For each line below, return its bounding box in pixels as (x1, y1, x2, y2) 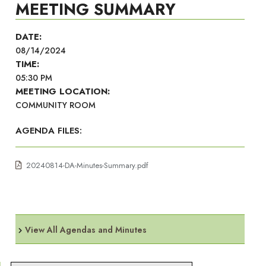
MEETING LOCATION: (15, 85, 110, 98)
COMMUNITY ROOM (15, 99, 96, 111)
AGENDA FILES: (15, 124, 82, 137)
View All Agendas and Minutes (25, 224, 147, 236)
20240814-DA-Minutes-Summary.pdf (26, 160, 148, 171)
